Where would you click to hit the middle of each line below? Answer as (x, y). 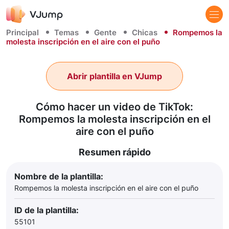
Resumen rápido (114, 152)
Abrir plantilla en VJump (114, 76)
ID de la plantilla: (47, 210)
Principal (22, 32)
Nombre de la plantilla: (59, 176)
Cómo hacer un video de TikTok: (114, 107)
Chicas (145, 32)
